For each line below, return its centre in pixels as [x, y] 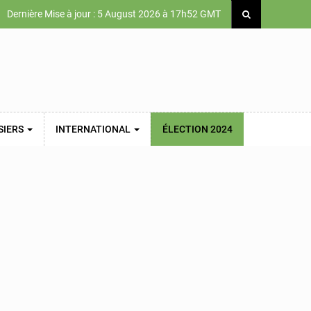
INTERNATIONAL [94, 129]
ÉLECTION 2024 [197, 129]
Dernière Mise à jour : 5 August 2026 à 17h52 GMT [113, 14]
